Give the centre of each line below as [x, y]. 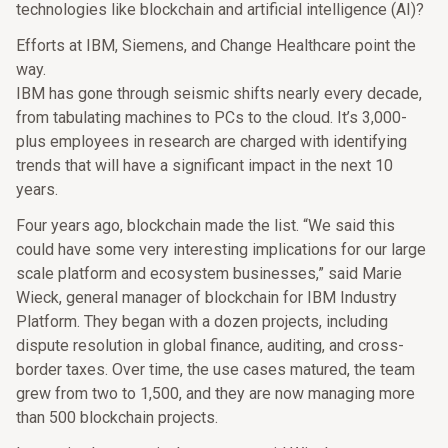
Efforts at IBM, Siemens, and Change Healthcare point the [216, 45]
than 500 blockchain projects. [117, 417]
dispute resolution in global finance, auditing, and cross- [210, 345]
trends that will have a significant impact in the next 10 [204, 165]
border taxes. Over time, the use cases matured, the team [215, 369]
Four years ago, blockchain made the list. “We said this [205, 225]
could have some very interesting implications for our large [221, 249]
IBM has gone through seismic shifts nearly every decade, [219, 93]
